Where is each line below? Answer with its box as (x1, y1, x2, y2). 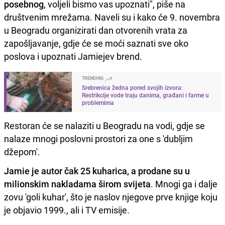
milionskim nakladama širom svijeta (4, 178, 151, 190)
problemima (82, 98, 114, 107)
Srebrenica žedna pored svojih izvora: (82, 83, 183, 92)
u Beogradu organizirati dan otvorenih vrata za (4, 24, 187, 37)
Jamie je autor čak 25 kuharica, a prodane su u (4, 165, 190, 177)
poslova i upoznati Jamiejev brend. (4, 50, 142, 63)
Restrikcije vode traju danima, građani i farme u (82, 91, 209, 99)
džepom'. (4, 146, 42, 158)
